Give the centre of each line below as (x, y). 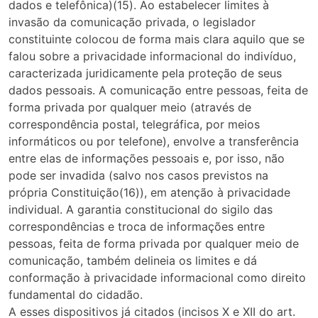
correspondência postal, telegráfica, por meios (134, 125)
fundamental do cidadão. (76, 295)
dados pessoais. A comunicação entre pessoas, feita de (158, 91)
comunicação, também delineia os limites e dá (133, 261)
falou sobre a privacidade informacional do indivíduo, (152, 56)
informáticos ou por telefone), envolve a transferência (154, 142)
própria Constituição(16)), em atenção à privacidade (149, 193)
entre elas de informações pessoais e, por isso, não (147, 159)
